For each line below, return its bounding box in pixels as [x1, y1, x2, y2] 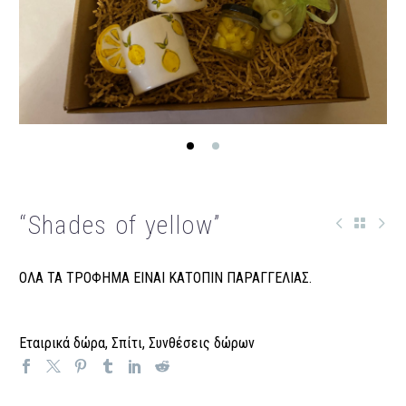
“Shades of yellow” [19, 209, 221, 240]
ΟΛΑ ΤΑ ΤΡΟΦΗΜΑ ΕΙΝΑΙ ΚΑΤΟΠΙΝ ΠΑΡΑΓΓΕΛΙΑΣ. [19, 268, 312, 286]
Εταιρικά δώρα [19, 334, 105, 353]
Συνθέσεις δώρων [149, 334, 255, 353]
